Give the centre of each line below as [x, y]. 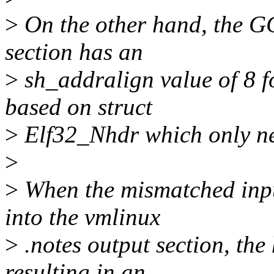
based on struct [79, 107]
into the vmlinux [83, 217]
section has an [74, 52]
